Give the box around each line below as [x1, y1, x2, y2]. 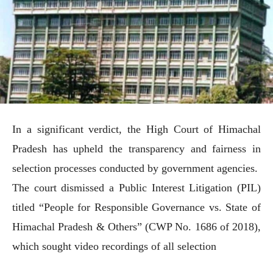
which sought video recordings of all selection [12, 239, 216, 252]
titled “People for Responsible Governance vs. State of [12, 200, 261, 213]
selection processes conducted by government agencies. [12, 161, 261, 174]
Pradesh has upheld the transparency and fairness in [12, 142, 261, 155]
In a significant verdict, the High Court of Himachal [12, 122, 261, 135]
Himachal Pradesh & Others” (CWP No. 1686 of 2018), [12, 220, 261, 233]
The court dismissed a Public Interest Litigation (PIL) [12, 181, 261, 194]
